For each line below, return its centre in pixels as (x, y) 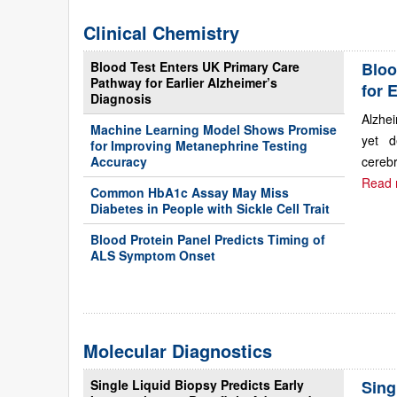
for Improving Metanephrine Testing (199, 145)
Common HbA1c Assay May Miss (190, 192)
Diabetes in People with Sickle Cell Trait (210, 208)
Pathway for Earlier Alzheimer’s (184, 82)
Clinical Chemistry (161, 32)
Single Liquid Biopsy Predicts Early (197, 385)
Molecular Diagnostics (178, 350)
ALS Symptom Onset (153, 255)
